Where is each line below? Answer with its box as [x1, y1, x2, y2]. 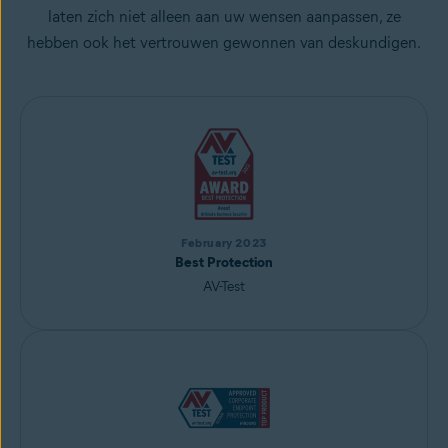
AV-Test [203, 278, 245, 295]
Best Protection [175, 254, 273, 271]
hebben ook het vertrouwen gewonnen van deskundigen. [27, 33, 421, 52]
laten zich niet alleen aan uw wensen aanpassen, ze [47, 7, 401, 26]
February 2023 [181, 235, 267, 250]
